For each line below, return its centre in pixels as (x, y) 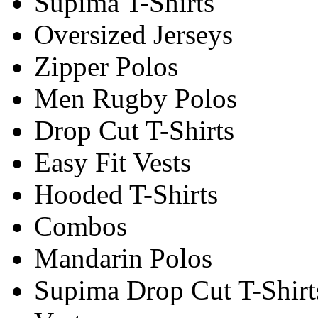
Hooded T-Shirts (126, 194)
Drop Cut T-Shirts (134, 130)
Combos (81, 226)
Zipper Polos (106, 66)
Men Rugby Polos (136, 98)
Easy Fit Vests (113, 162)
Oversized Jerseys (133, 34)
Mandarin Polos (123, 258)
